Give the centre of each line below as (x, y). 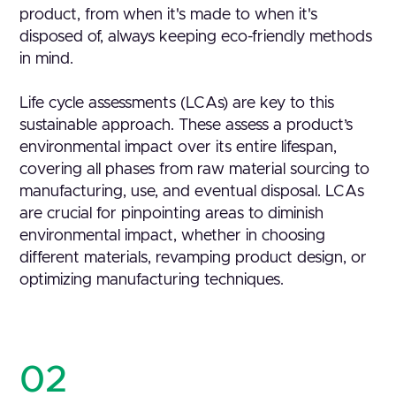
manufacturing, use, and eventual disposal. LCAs (192, 192)
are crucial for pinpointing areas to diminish (172, 214)
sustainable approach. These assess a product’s (187, 126)
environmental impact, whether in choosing (173, 236)
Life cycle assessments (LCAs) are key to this (177, 103)
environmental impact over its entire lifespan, (179, 148)
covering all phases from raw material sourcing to (195, 170)
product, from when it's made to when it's (169, 15)
